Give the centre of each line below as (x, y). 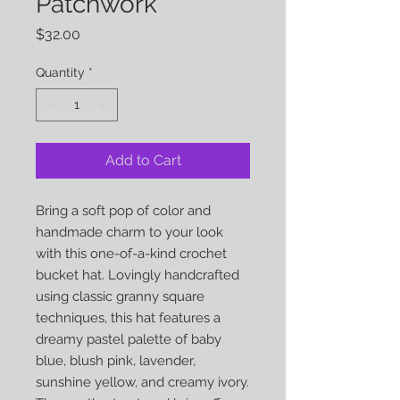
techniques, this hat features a (128, 318)
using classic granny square (120, 296)
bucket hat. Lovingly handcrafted (137, 275)
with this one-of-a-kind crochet (131, 254)
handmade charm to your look (129, 232)
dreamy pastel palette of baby (129, 339)
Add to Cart (143, 160)
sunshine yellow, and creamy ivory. (142, 382)
